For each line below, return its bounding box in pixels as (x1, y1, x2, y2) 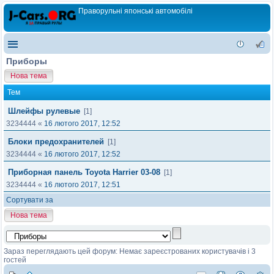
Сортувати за (6, 196, 53, 204)
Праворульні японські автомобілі (78, 7, 193, 15)
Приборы (6, 56, 47, 66)
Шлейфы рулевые (8, 106, 80, 116)
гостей (4, 256, 26, 264)
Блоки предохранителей (8, 137, 104, 146)
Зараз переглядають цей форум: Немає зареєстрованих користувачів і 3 (4, 247, 256, 256)
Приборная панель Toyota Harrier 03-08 (8, 168, 160, 177)
